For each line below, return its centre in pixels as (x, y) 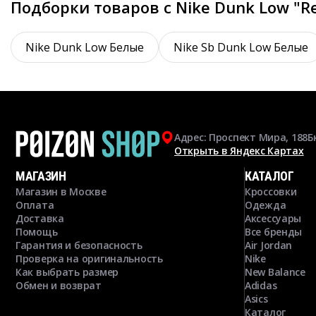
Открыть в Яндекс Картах (239, 150)
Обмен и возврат (59, 285)
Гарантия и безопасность (79, 245)
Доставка (40, 218)
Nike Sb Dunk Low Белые (241, 47)
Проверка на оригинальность (89, 259)
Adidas (261, 285)
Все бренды (274, 232)
